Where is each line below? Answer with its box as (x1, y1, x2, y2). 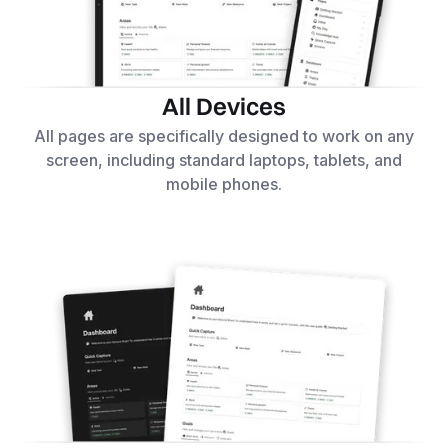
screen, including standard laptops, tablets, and (46, 150, 402, 171)
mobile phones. (166, 174, 282, 195)
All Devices (162, 91, 286, 122)
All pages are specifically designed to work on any (34, 126, 414, 147)
